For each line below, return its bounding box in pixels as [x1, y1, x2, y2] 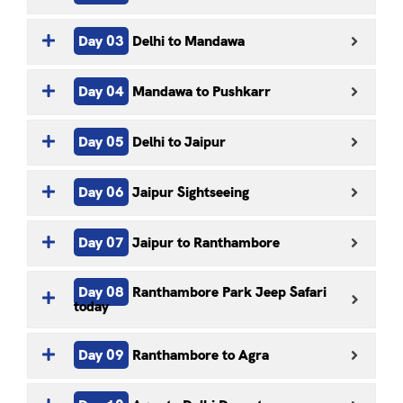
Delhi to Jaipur [132, 132, 226, 152]
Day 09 [78, 345, 124, 365]
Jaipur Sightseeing [132, 183, 249, 202]
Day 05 [78, 132, 124, 152]
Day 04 [78, 82, 124, 102]
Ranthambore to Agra [132, 345, 269, 365]
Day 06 [78, 183, 124, 202]
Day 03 [78, 31, 124, 51]
